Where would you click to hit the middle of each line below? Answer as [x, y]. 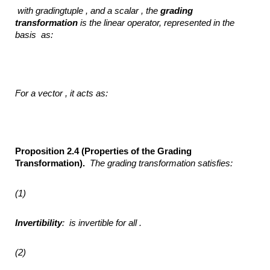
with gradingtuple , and [61, 11]
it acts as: [89, 93]
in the [224, 23]
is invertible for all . [106, 223]
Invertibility [39, 223]
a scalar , [126, 11]
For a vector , [42, 93]
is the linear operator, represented [146, 23]
